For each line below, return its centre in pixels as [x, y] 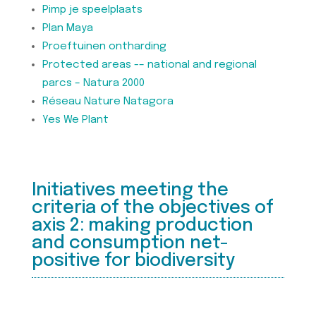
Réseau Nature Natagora [108, 102]
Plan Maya [67, 29]
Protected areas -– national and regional [149, 65]
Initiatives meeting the [130, 191]
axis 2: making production [142, 226]
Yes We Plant [75, 120]
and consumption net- [130, 244]
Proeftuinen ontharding [104, 47]
